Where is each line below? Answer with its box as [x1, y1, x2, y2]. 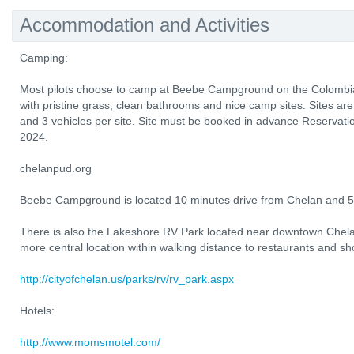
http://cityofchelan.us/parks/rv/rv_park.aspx [20, 273, 234, 285]
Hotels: [20, 304, 55, 317]
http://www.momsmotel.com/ [20, 336, 160, 348]
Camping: [20, 51, 68, 64]
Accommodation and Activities [20, 14, 269, 36]
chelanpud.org [20, 162, 92, 175]
